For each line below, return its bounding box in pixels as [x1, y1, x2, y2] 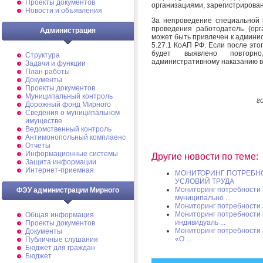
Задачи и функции [25, 59, 86, 68]
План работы [25, 68, 70, 76]
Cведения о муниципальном [25, 109, 120, 117]
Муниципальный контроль [25, 92, 113, 100]
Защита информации [25, 158, 96, 166]
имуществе [25, 117, 62, 125]
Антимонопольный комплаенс [25, 133, 126, 141]
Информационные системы [25, 150, 118, 158]
